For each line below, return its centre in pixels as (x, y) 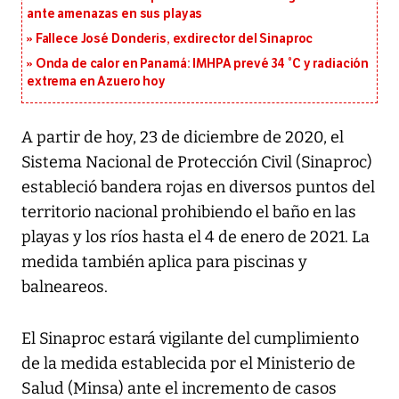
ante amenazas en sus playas (115, 14)
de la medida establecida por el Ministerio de (188, 364)
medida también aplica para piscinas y (164, 262)
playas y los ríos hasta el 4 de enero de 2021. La (195, 237)
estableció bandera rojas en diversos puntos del (198, 187)
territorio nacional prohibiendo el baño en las (189, 212)
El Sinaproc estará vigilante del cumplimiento (190, 339)
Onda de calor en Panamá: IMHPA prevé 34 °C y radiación (202, 64)
